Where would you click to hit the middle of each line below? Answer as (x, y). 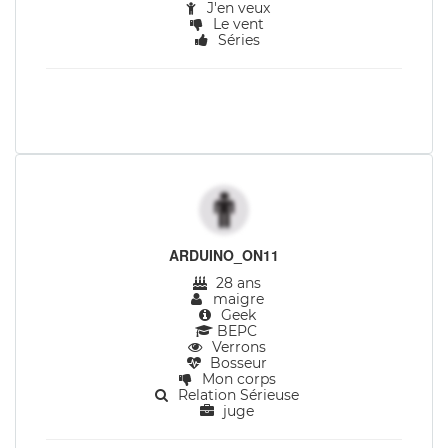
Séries (236, 40)
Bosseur (236, 363)
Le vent (236, 24)
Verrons (236, 347)
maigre (236, 299)
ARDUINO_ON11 (224, 255)
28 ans (236, 283)
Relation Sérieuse (236, 395)
